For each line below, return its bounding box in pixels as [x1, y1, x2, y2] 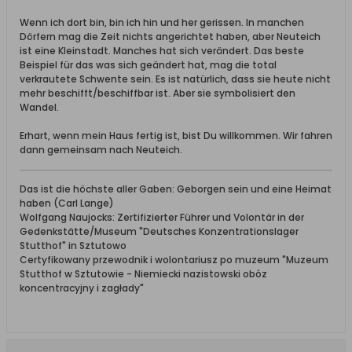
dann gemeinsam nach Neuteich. [20, 143, 182, 157]
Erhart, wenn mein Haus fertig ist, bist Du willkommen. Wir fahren [20, 129, 332, 143]
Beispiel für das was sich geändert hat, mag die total [20, 58, 277, 72]
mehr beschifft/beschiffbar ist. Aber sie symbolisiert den [20, 86, 295, 101]
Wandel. [20, 101, 59, 115]
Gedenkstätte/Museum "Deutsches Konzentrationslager [20, 225, 299, 239]
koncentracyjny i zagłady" [20, 281, 144, 295]
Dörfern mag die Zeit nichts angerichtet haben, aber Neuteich [20, 30, 321, 44]
